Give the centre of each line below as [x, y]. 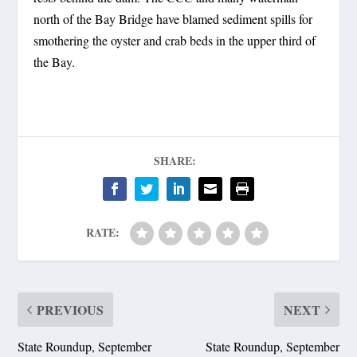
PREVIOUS [71, 309]
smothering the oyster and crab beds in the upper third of [175, 40]
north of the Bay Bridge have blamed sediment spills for [173, 18]
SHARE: [175, 160]
